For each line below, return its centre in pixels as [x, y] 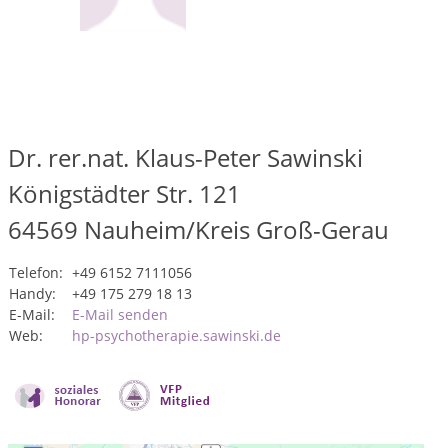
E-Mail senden [120, 314]
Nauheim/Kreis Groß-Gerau [236, 229]
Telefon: [36, 272]
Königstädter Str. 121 [124, 193]
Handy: [32, 293]
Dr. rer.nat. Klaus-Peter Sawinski [185, 157]
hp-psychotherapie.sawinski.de [176, 335]
